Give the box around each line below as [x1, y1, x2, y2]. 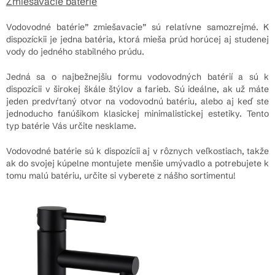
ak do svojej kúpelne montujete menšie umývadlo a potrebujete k [6, 157, 269, 169]
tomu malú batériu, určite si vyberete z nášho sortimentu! [6, 169, 235, 181]
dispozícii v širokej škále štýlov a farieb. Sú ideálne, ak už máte [6, 83, 269, 95]
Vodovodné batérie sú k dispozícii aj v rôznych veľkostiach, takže [6, 145, 269, 157]
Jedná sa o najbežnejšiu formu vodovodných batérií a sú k [6, 71, 269, 82]
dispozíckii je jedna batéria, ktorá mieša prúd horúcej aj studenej [6, 33, 269, 45]
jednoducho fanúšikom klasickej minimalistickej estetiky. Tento [6, 107, 269, 119]
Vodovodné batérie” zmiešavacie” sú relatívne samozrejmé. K [6, 21, 269, 33]
